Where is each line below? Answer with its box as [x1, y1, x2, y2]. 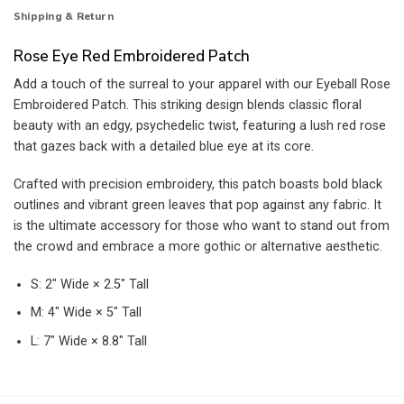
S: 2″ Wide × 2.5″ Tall [30, 276, 149, 292]
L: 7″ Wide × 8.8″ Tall [30, 333, 147, 349]
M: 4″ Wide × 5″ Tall [30, 305, 142, 321]
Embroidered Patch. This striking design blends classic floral [14, 97, 362, 114]
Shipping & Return [14, 9, 114, 24]
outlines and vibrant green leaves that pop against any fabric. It [14, 197, 381, 213]
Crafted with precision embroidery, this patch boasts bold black [14, 176, 382, 192]
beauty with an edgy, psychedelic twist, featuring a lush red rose [14, 118, 386, 134]
